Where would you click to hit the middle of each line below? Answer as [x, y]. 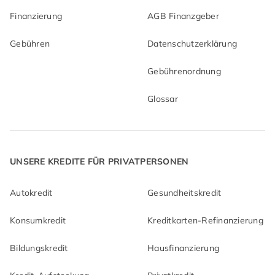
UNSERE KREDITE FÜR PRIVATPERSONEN [99, 162]
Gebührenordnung [184, 72]
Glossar [163, 99]
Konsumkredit [38, 221]
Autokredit [31, 193]
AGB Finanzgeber [183, 16]
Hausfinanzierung [183, 248]
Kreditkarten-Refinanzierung [205, 221]
